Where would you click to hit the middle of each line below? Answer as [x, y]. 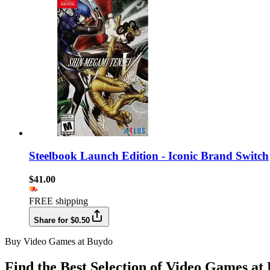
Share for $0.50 [62, 221]
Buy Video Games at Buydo [59, 242]
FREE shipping [58, 201]
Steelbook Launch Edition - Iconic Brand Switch [149, 156]
